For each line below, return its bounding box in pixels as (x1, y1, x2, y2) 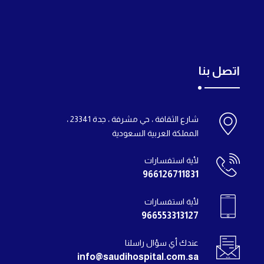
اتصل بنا (199, 64, 240, 78)
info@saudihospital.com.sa (77, 252, 199, 262)
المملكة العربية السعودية (112, 128, 199, 138)
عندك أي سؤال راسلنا (125, 238, 199, 248)
